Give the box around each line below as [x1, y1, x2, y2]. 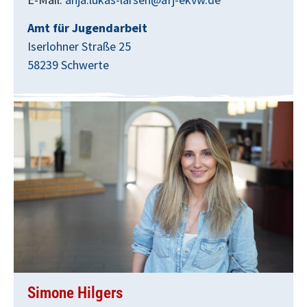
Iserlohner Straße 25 [27, 38, 131, 55]
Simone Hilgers [27, 283, 123, 302]
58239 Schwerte [27, 57, 109, 73]
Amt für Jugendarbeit [27, 20, 147, 36]
